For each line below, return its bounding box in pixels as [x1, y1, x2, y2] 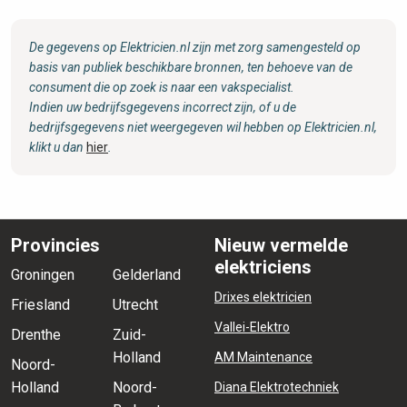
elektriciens [214, 256, 312, 278]
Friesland [11, 296, 70, 313]
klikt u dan [29, 140, 86, 154]
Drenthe [11, 326, 61, 343]
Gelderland [113, 266, 181, 283]
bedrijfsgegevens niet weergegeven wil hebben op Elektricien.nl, [29, 120, 377, 134]
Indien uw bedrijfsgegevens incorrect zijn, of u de [29, 100, 296, 114]
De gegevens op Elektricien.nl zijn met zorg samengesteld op [29, 40, 361, 55]
